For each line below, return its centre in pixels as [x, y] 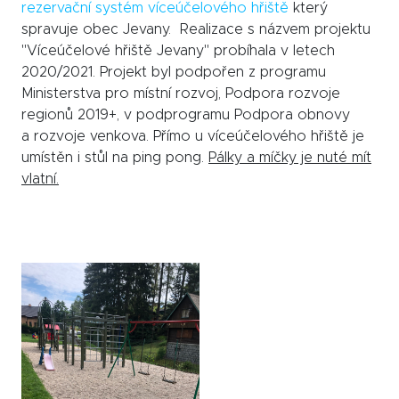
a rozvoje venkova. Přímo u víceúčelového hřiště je [193, 137]
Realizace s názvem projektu [273, 30]
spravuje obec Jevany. [98, 30]
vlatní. [40, 179]
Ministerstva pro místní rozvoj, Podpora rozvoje [181, 94]
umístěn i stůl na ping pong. [115, 158]
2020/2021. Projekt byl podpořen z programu [174, 73]
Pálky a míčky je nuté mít [290, 158]
